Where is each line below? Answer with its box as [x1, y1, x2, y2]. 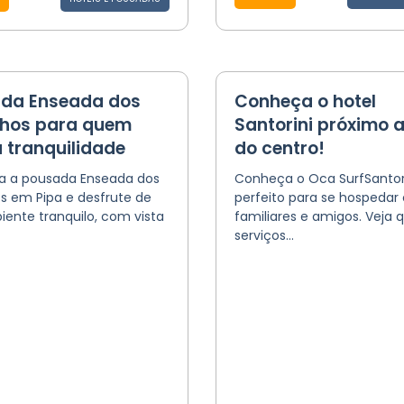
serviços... [234, 226, 294, 244]
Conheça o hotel [234, 89, 376, 114]
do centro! [234, 136, 325, 161]
